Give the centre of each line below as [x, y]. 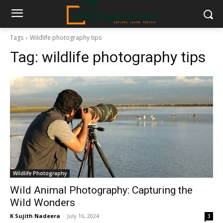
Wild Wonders [43, 203]
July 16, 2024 [83, 216]
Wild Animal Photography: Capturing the [101, 190]
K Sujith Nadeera [35, 216]
